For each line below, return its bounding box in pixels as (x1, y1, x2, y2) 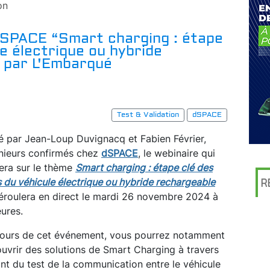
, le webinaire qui (138, 146, 215, 159)
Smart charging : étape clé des (75, 161, 213, 174)
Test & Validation (116, 110, 179, 119)
